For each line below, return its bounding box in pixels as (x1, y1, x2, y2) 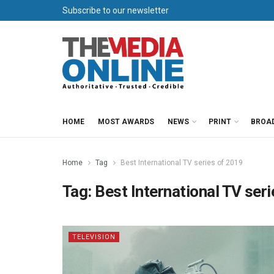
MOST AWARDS (98, 117, 154, 126)
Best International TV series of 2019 (120, 158, 243, 167)
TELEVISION (72, 233, 116, 241)
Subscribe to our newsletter (62, 6, 169, 15)
